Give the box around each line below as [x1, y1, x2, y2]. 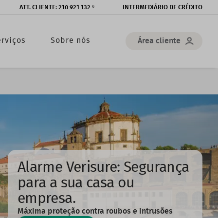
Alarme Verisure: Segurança [18, 160, 189, 175]
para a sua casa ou [18, 176, 134, 190]
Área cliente [138, 37, 181, 45]
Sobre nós [50, 36, 90, 44]
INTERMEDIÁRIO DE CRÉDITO [123, 4, 202, 11]
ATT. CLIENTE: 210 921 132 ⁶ [19, 4, 94, 11]
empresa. [18, 191, 75, 206]
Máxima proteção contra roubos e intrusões [18, 207, 173, 215]
